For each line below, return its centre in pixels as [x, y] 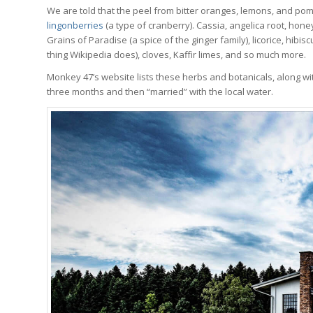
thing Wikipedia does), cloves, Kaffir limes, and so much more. [176, 55]
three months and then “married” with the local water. [160, 92]
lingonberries [75, 26]
